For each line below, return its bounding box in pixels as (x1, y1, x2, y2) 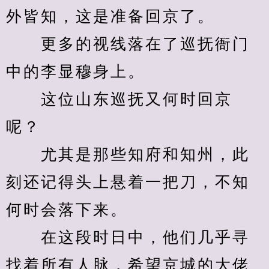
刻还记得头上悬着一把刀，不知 (6, 174, 250, 191)
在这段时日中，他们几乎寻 (6, 229, 250, 246)
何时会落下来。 (6, 201, 128, 219)
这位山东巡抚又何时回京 (6, 91, 232, 108)
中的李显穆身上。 (6, 63, 145, 80)
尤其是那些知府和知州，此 (6, 146, 250, 163)
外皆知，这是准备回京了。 (6, 8, 215, 25)
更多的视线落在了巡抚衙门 (6, 35, 250, 53)
